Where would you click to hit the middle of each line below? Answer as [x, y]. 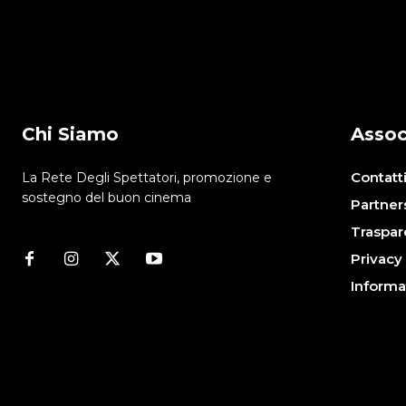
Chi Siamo [70, 134]
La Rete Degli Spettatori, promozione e [147, 177]
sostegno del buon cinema [106, 197]
